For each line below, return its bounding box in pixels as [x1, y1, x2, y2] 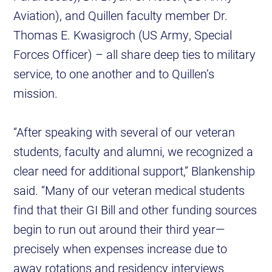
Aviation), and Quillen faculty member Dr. [13, 7, 228, 24]
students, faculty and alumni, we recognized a [13, 143, 254, 160]
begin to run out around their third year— [13, 221, 225, 237]
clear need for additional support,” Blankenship [13, 163, 256, 179]
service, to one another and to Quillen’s [13, 66, 215, 82]
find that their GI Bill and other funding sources [13, 202, 257, 218]
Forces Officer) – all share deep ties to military [13, 46, 256, 63]
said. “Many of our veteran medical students [13, 182, 245, 199]
